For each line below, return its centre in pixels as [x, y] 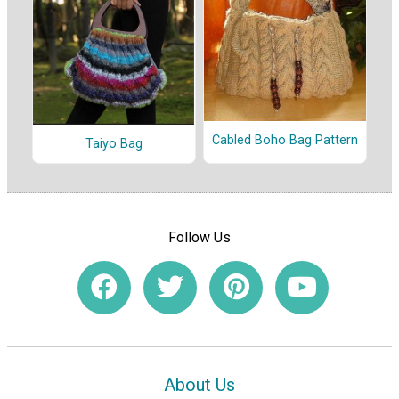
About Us [199, 385]
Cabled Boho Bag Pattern [285, 141]
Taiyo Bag [114, 143]
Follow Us [199, 238]
